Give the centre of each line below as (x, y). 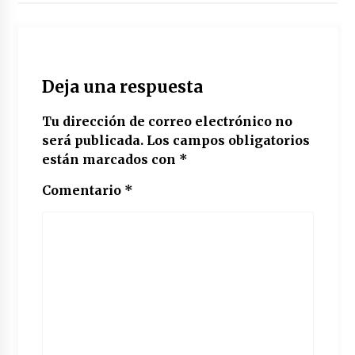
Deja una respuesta (122, 87)
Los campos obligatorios (228, 140)
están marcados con (110, 159)
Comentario (83, 190)
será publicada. (92, 140)
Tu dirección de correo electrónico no (167, 121)
